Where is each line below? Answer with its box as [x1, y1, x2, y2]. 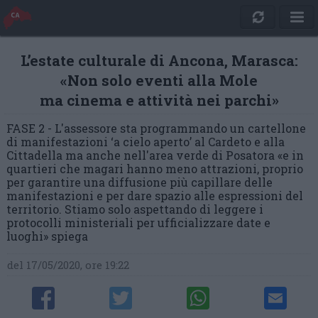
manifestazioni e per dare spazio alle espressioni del [6, 188, 303, 203]
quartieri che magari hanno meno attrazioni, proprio [6, 161, 303, 176]
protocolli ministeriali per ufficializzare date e [6, 215, 270, 230]
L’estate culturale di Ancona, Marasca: [20, 50, 298, 70]
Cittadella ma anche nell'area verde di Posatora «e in [6, 148, 304, 163]
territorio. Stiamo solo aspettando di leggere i [6, 202, 263, 216]
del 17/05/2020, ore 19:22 [7, 258, 130, 272]
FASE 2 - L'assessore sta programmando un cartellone [6, 121, 306, 136]
